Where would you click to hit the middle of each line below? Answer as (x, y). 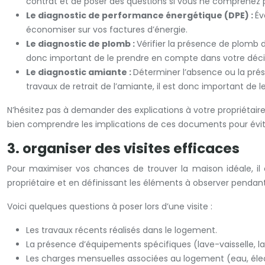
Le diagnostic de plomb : (81, 44)
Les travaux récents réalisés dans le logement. (122, 230)
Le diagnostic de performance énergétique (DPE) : (140, 15)
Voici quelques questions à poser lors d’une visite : (110, 206)
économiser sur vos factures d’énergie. (107, 30)
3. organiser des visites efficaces (123, 148)
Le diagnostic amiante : (80, 72)
